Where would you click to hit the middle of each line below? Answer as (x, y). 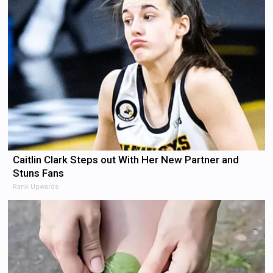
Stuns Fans (39, 173)
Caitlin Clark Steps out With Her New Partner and (126, 159)
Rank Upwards (36, 186)
